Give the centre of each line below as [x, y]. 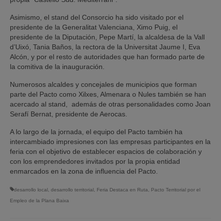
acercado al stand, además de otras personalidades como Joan [110, 104]
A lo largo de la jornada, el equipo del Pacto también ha [96, 132]
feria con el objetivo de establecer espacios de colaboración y [106, 152]
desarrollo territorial [72, 190]
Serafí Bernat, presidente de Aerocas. [69, 114]
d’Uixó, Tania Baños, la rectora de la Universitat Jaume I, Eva [105, 47]
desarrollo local [31, 190]
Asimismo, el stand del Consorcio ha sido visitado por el [97, 18]
